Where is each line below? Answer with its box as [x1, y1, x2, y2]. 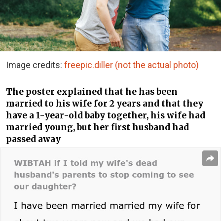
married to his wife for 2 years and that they [6, 98, 203, 110]
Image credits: [6, 59, 64, 70]
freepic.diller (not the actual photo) [64, 59, 199, 70]
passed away [6, 134, 61, 145]
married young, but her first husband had [6, 122, 189, 133]
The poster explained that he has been [6, 86, 178, 98]
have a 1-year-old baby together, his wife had [6, 110, 205, 121]
